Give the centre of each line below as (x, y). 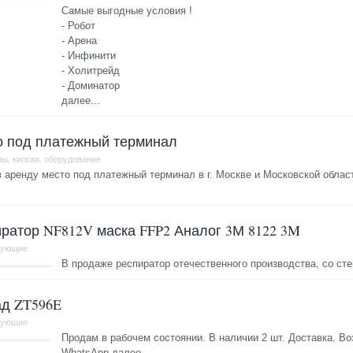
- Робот (79, 26)
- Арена (80, 41)
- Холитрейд (91, 71)
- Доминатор (91, 86)
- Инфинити (89, 56)
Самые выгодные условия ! (127, 11)
